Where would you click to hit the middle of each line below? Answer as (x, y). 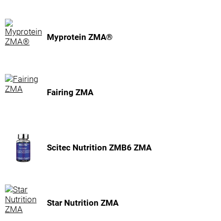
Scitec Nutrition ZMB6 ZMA (99, 147)
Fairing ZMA (70, 92)
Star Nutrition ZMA (83, 203)
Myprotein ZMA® (80, 37)
